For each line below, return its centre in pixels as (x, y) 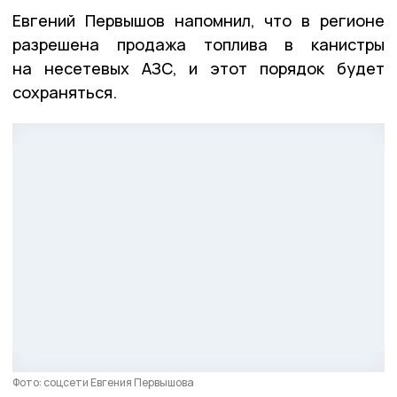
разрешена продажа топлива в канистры (198, 45)
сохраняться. (65, 93)
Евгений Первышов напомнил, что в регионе (198, 21)
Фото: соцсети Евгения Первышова (103, 382)
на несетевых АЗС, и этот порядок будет (198, 69)
